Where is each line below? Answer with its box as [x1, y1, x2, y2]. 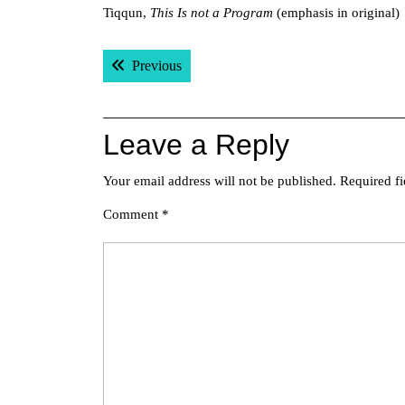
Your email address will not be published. [103, 174, 336, 188]
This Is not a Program [150, 5, 273, 20]
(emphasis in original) [273, 5, 400, 20]
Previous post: [181, 57, 261, 72]
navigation [102, 71, 235, 103]
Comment [103, 207, 162, 221]
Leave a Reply [103, 128, 289, 161]
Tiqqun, [103, 5, 150, 20]
